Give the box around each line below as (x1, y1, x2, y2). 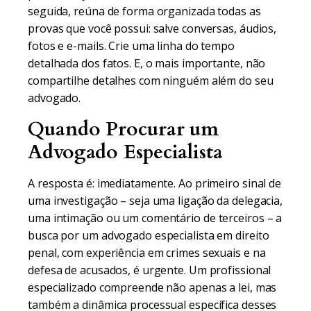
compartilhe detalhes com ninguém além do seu (28, 73, 274, 88)
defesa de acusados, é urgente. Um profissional (28, 262, 271, 278)
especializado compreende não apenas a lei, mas (28, 280, 277, 295)
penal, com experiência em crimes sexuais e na (28, 245, 266, 260)
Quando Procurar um (28, 116, 219, 142)
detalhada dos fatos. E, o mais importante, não (28, 56, 266, 71)
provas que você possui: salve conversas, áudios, (28, 21, 277, 36)
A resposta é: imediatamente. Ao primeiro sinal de (28, 176, 282, 191)
